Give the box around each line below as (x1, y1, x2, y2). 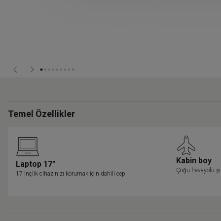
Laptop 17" (16, 159, 55, 169)
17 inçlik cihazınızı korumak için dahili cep (16, 170, 125, 177)
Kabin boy (176, 155, 212, 165)
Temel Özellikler (8, 108, 75, 119)
